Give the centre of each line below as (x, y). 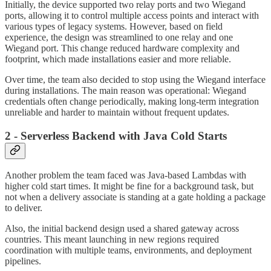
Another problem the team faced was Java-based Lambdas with (126, 175)
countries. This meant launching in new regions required (112, 240)
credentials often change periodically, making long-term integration (132, 101)
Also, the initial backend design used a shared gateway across (122, 229)
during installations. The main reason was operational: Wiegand (126, 90)
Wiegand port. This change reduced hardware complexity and (122, 48)
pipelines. (24, 261)
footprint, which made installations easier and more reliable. (118, 59)
